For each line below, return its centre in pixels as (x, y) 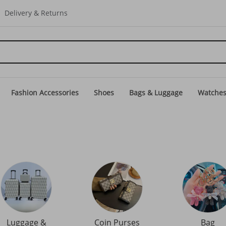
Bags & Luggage (156, 93)
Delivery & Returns (36, 13)
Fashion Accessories (45, 93)
